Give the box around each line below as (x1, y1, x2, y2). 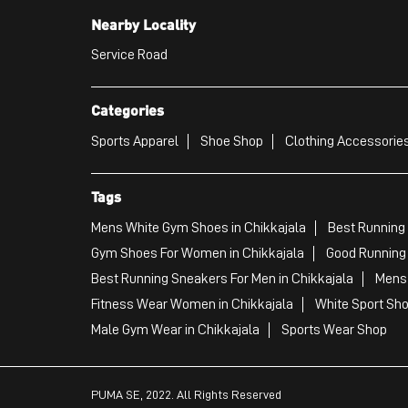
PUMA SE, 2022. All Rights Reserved (90, 387, 281, 401)
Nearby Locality (90, 14, 196, 34)
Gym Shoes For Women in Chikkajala (90, 245, 304, 260)
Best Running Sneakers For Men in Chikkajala (90, 270, 353, 286)
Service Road (90, 47, 168, 63)
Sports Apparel (90, 133, 178, 148)
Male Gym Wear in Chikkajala (90, 321, 260, 337)
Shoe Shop (199, 133, 263, 148)
